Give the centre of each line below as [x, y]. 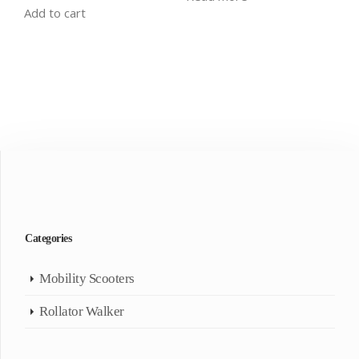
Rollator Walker [82, 312]
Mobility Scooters [87, 279]
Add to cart [55, 13]
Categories [48, 239]
